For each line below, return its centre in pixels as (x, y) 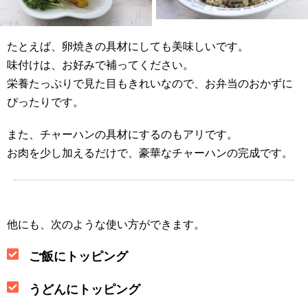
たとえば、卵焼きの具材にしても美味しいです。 (128, 47)
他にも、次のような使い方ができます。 (106, 225)
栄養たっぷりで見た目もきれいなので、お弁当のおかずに (150, 84)
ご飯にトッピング (78, 257)
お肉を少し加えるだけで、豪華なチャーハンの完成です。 (150, 153)
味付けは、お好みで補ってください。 (100, 65)
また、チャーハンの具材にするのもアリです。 (122, 135)
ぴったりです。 (45, 102)
